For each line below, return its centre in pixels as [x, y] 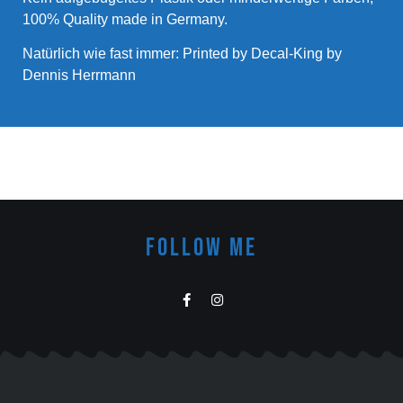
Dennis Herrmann [79, 76]
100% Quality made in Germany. [125, 19]
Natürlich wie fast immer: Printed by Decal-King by [182, 54]
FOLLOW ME [201, 247]
